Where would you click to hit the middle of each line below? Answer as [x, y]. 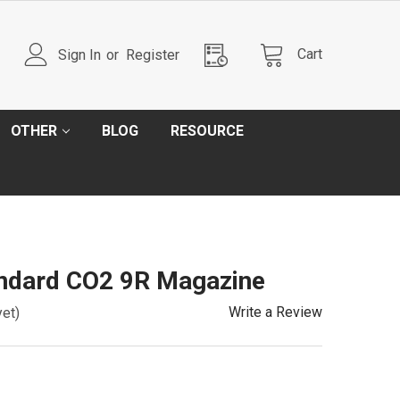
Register [153, 54]
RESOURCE [207, 131]
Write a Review [275, 312]
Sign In [80, 54]
